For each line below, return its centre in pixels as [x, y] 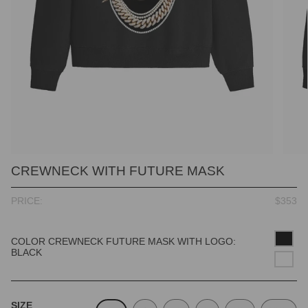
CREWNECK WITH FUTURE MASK [118, 170]
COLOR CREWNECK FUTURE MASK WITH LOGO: [123, 241]
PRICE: [27, 200]
